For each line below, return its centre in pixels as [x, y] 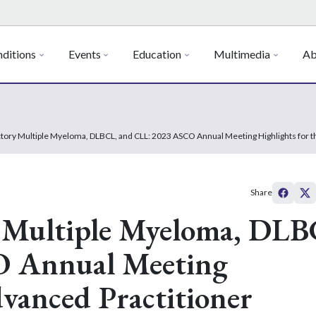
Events [84, 54]
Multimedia [242, 54]
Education [157, 54]
